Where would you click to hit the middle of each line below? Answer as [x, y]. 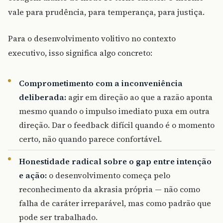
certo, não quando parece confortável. [91, 139]
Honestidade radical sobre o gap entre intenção [115, 161]
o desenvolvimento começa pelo [109, 175]
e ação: [33, 175]
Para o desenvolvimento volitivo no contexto [92, 38]
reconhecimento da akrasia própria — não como [110, 189]
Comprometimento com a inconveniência [101, 83]
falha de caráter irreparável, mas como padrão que [115, 203]
